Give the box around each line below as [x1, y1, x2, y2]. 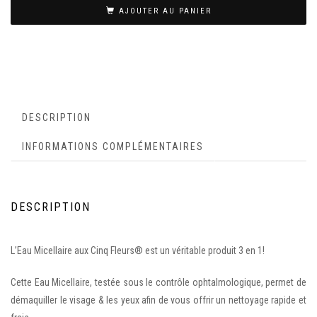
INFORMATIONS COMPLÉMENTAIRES [22, 140, 204, 152]
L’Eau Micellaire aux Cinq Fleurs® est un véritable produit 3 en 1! [11, 244, 265, 256]
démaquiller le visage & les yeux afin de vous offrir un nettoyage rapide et [11, 294, 306, 306]
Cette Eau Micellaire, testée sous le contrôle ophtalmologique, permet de [11, 276, 306, 288]
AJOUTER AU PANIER [118, 6, 212, 16]
